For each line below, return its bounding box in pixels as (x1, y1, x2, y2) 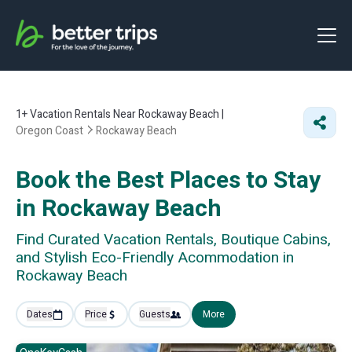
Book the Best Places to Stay (16, 163, 321, 198)
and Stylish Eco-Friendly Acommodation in (16, 247, 294, 269)
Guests (139, 307, 170, 321)
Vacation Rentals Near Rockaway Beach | (27, 106, 224, 123)
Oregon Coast (16, 123, 83, 139)
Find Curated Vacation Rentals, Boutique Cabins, (16, 229, 331, 251)
